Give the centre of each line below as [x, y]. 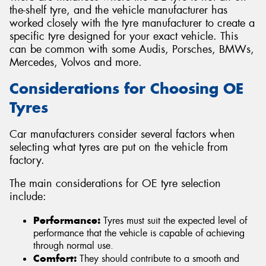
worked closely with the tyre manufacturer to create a [132, 23]
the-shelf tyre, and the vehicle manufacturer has [118, 10]
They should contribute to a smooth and [158, 258]
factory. [27, 160]
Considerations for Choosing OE [126, 89]
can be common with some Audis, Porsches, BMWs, [132, 49]
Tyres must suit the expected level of [174, 220]
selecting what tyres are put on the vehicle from [119, 147]
